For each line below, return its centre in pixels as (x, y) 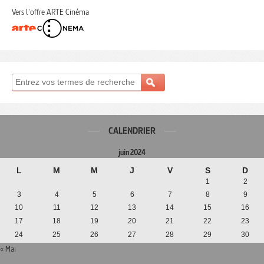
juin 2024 (132, 152)
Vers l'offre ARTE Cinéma (50, 11)
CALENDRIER (132, 131)
